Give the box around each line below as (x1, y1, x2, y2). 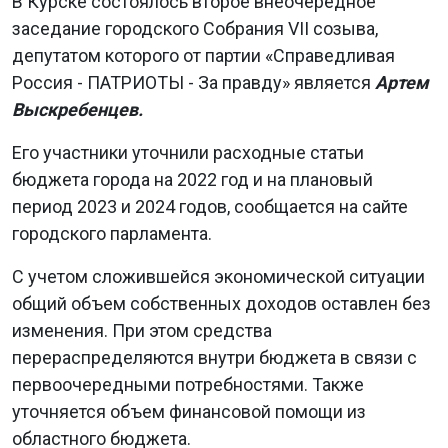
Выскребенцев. (12, 99, 143, 120)
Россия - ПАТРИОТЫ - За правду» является (12, 72, 375, 93)
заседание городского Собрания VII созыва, (12, 18, 378, 39)
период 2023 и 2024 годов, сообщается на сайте (12, 196, 408, 217)
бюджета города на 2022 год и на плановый (12, 169, 373, 190)
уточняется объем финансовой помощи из (12, 401, 366, 422)
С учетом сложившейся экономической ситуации (12, 266, 425, 287)
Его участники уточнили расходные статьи (12, 142, 364, 163)
